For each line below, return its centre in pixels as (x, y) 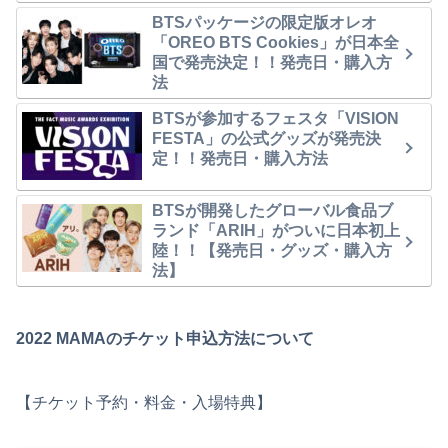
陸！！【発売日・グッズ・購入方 (272, 250)
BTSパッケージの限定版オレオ (264, 22)
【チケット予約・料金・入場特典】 (144, 402)
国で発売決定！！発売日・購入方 (272, 62)
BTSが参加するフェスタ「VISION (275, 118)
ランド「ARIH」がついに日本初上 (276, 230)
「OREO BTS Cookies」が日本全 (275, 42)
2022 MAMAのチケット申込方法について (165, 338)
